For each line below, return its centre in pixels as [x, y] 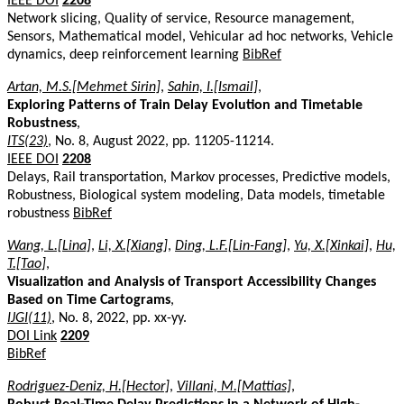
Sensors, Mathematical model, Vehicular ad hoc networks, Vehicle [200, 37]
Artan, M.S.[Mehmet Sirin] [84, 87]
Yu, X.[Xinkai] [331, 246]
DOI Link [32, 336]
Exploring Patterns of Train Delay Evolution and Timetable [185, 105]
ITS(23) [28, 141]
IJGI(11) [29, 318]
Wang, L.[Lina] [49, 246]
